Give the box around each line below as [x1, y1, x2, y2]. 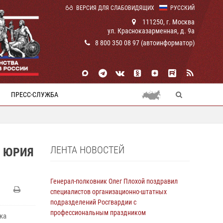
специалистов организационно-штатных [50, 188, 167, 196]
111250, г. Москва [141, 18, 195, 26]
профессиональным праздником [50, 209, 146, 217]
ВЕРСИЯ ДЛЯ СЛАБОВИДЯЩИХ [76, 4, 154, 11]
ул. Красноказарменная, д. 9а [108, 27, 195, 35]
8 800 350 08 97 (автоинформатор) [95, 39, 195, 47]
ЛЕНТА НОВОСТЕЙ [50, 144, 124, 156]
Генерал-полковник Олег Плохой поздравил [50, 177, 178, 185]
